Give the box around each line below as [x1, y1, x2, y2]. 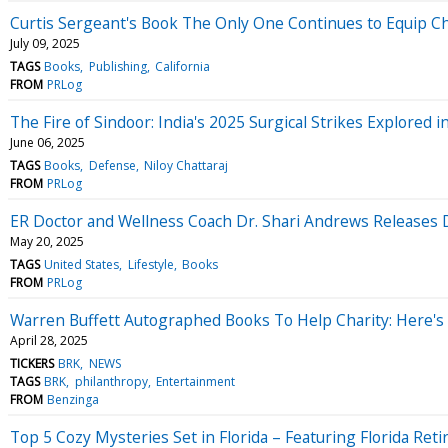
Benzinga [47, 390, 100, 408]
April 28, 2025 [10, 331, 88, 349]
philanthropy [74, 372, 148, 390]
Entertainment [155, 372, 235, 390]
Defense [88, 156, 136, 174]
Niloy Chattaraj [143, 156, 228, 174]
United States [44, 255, 120, 273]
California [154, 57, 210, 75]
